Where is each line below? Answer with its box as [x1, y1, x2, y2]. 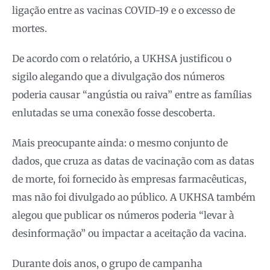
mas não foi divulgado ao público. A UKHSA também [12, 190, 256, 203]
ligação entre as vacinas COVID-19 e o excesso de [12, 4, 235, 16]
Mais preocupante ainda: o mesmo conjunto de [12, 136, 228, 149]
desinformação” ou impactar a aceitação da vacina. [12, 227, 246, 239]
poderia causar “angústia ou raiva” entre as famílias [12, 88, 252, 101]
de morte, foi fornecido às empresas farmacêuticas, [12, 172, 246, 185]
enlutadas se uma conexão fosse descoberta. [12, 106, 215, 119]
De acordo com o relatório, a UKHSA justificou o [12, 52, 231, 64]
